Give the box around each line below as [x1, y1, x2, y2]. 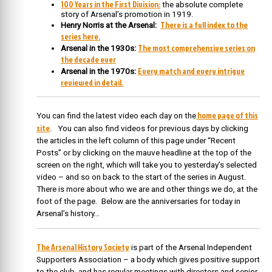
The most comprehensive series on [138, 42, 255, 54]
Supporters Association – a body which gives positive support [36, 254, 260, 264]
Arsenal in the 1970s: [61, 67, 136, 76]
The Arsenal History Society [36, 240, 129, 253]
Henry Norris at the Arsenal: [61, 21, 158, 30]
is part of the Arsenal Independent [129, 242, 252, 252]
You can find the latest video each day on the [36, 111, 196, 121]
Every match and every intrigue [138, 65, 245, 77]
